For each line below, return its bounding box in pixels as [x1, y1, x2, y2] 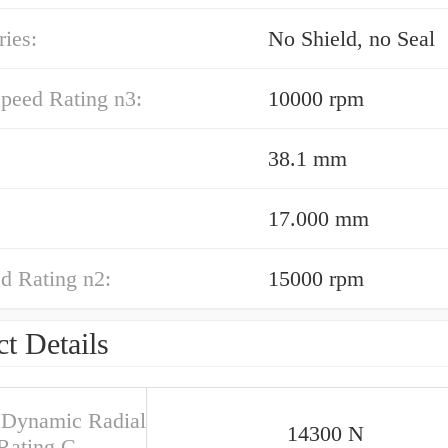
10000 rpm [268, 86, 364, 111]
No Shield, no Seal [268, 26, 435, 51]
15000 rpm [268, 266, 364, 291]
